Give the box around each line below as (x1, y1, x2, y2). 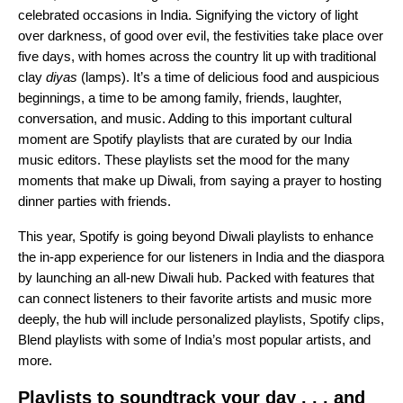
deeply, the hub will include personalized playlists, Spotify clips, (18, 311, 384, 327)
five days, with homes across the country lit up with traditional (18, 49, 376, 65)
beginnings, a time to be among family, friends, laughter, (18, 90, 342, 106)
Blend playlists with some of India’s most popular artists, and (18, 332, 371, 348)
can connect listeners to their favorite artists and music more (18, 291, 372, 307)
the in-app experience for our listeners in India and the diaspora (18, 249, 384, 265)
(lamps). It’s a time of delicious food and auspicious (77, 69, 380, 85)
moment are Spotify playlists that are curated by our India (18, 131, 352, 148)
